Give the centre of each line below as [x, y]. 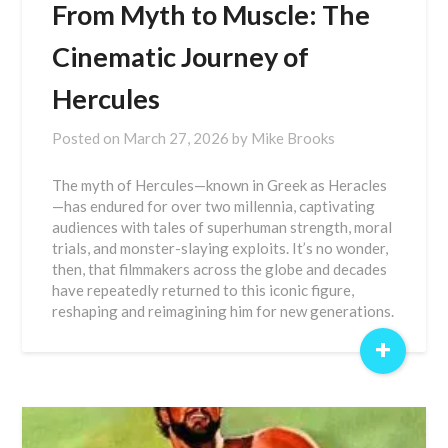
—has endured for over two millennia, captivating [214, 206]
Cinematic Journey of [181, 56]
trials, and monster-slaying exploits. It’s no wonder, [220, 248]
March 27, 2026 [176, 138]
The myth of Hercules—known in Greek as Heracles [220, 185]
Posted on [88, 138]
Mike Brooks [293, 138]
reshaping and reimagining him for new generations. [223, 311]
